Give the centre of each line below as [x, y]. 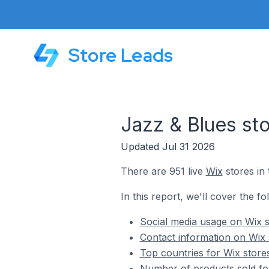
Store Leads [121, 55]
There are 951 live [163, 171]
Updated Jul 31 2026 [168, 147]
